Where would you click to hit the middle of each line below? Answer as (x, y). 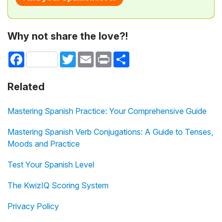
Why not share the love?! (68, 36)
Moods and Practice (44, 144)
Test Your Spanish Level (51, 165)
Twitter (87, 55)
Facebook (41, 55)
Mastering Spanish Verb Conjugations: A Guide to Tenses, (110, 132)
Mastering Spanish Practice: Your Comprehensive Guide (107, 111)
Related (26, 87)
